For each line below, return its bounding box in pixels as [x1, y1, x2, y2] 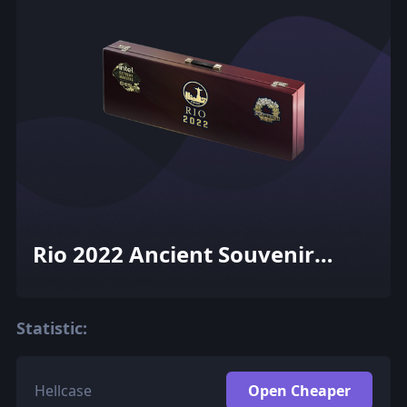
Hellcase [34, 380, 92, 401]
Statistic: [15, 316, 87, 339]
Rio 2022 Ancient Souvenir [32, 238, 314, 269]
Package [32, 267, 124, 298]
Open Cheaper [248, 380, 352, 401]
